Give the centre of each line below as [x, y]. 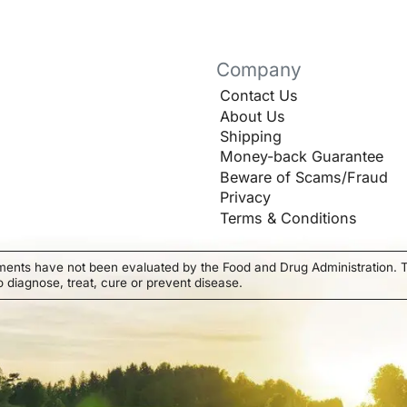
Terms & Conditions [288, 218]
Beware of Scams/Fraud [304, 177]
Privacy [245, 198]
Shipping [251, 137]
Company [258, 70]
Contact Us [259, 96]
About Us [253, 116]
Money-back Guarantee [302, 157]
